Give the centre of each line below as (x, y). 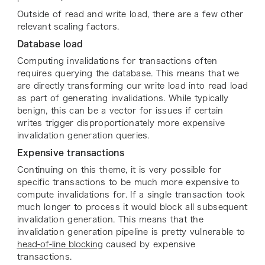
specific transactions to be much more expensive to (128, 182)
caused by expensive (149, 245)
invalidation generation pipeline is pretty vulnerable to (131, 232)
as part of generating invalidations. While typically (123, 98)
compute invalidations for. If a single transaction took (131, 195)
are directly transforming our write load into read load (132, 86)
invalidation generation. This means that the (110, 220)
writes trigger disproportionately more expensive (121, 123)
